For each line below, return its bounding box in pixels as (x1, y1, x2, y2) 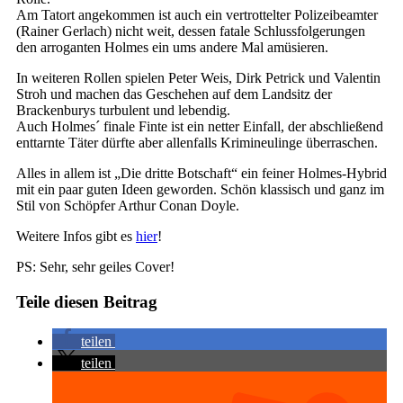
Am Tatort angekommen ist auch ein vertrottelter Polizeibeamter (16, 6, 378, 22)
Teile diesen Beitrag (16, 291, 157, 311)
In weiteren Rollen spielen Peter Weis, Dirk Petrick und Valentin (16, 69, 381, 85)
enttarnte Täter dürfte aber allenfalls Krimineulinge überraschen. (16, 134, 378, 150)
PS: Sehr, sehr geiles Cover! (16, 258, 175, 274)
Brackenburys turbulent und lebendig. (16, 102, 230, 118)
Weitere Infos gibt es (16, 228, 136, 244)
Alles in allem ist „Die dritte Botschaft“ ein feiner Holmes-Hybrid (16, 165, 387, 181)
